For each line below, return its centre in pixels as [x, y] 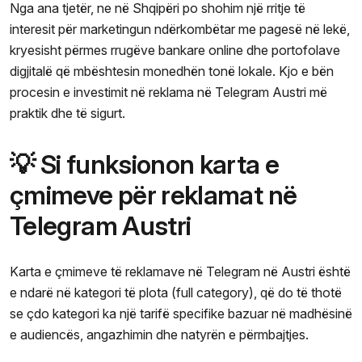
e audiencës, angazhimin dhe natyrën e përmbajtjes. [159, 334]
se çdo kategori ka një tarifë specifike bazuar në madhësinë [181, 313]
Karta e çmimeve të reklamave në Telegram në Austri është [180, 271]
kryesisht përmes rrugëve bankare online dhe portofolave [175, 50]
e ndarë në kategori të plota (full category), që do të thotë [176, 292]
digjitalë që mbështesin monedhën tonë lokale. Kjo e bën [172, 71]
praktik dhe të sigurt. [67, 113]
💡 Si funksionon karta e [145, 164]
